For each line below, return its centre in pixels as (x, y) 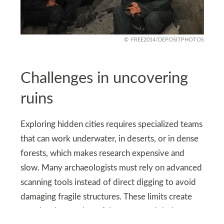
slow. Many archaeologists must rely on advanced (111, 168)
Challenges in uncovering (104, 78)
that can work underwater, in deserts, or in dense (109, 139)
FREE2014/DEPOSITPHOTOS (167, 39)
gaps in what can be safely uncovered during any (109, 211)
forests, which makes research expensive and (102, 153)
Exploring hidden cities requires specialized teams (111, 124)
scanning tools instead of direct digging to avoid (108, 182)
